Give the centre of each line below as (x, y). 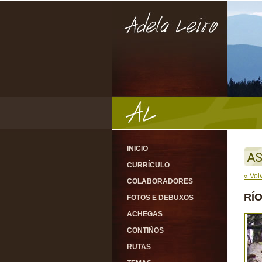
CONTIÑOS (145, 230)
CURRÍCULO (148, 165)
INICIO (137, 149)
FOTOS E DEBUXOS (160, 198)
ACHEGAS (145, 214)
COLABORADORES (160, 181)
